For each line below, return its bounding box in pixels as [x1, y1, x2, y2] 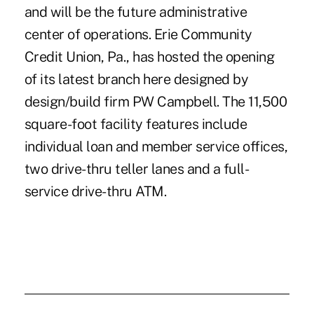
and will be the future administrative [24, 3, 247, 20]
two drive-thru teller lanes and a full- [24, 160, 250, 177]
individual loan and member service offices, [24, 137, 288, 155]
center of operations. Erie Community [24, 25, 252, 43]
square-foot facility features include [24, 115, 247, 132]
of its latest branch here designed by [24, 70, 249, 88]
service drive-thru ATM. [24, 182, 167, 200]
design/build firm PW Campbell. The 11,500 [24, 93, 287, 110]
